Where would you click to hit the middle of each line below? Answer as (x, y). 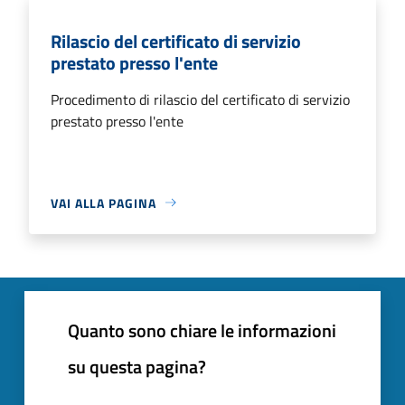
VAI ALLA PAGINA (104, 202)
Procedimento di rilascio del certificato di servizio (200, 99)
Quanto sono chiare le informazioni (202, 330)
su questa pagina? (137, 366)
